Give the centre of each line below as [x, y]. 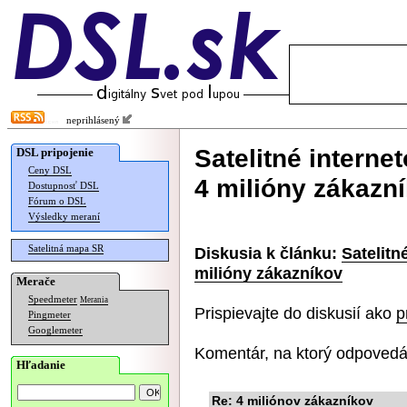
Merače [36, 281]
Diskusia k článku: [266, 253]
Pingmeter [50, 315]
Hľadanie [41, 365]
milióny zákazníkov [268, 273]
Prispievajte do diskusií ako [295, 313]
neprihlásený [90, 120]
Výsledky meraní [64, 217]
